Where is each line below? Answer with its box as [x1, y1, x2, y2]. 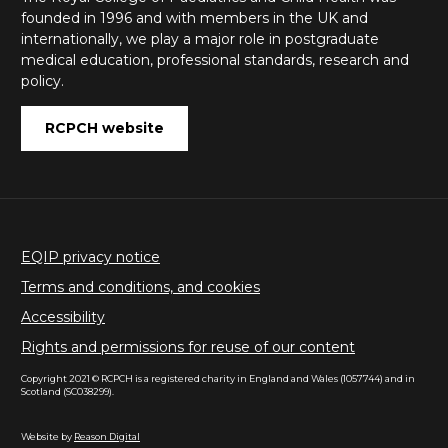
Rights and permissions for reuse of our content [21, 338, 355, 357]
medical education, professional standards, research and [21, 50, 409, 69]
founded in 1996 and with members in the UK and [21, 8, 368, 27]
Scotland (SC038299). [21, 386, 114, 398]
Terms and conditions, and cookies [21, 277, 260, 296]
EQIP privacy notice [21, 247, 160, 266]
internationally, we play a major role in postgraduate [21, 29, 379, 48]
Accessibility [21, 308, 105, 327]
